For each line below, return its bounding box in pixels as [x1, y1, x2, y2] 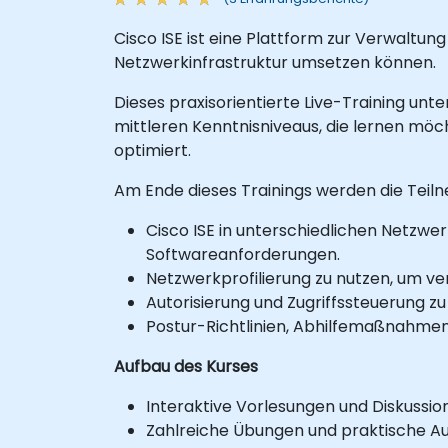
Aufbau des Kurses [114, 354, 258, 378]
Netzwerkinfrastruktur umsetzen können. [114, 50, 436, 74]
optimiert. [114, 138, 191, 162]
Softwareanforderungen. [146, 242, 340, 266]
